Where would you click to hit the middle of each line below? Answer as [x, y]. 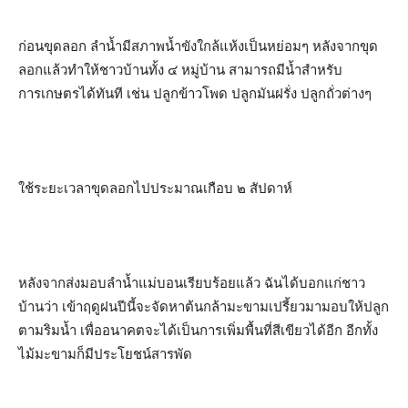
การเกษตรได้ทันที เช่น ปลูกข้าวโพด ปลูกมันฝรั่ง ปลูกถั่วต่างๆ [195, 93]
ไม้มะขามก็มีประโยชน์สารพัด [105, 354]
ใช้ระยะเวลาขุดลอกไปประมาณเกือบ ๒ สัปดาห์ [155, 188]
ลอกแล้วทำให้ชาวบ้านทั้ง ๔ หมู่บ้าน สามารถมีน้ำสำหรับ [180, 70]
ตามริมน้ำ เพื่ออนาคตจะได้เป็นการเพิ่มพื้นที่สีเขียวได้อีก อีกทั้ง [198, 330]
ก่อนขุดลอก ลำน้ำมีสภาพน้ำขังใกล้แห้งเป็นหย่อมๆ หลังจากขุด [198, 46]
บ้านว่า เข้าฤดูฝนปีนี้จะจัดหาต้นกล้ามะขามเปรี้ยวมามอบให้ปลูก [204, 306]
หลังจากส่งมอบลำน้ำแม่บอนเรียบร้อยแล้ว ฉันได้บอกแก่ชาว [192, 283]
